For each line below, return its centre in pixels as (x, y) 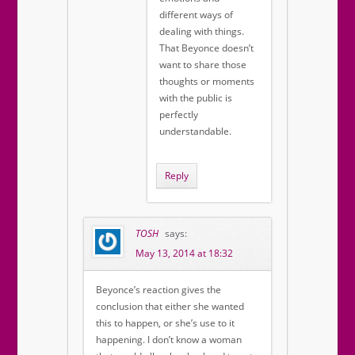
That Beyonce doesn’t (206, 48)
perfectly (179, 115)
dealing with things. (202, 32)
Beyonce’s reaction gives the (158, 290)
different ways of (196, 15)
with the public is (196, 98)
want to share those (203, 65)
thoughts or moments (207, 82)
